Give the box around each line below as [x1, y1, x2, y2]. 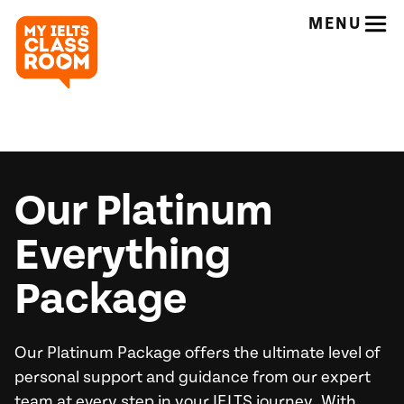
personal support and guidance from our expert [14, 368, 371, 387]
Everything [14, 230, 231, 281]
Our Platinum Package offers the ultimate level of [14, 344, 381, 363]
